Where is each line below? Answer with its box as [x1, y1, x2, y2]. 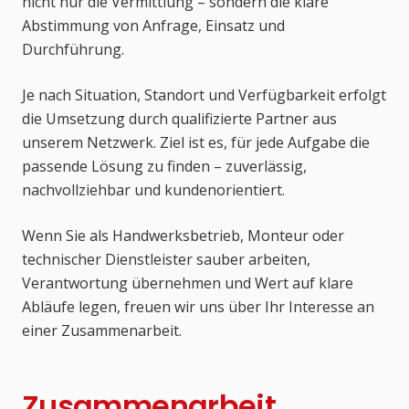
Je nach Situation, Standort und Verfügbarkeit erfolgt [22, 85, 386, 106]
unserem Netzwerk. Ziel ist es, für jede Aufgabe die [22, 132, 370, 153]
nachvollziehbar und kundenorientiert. [22, 180, 285, 201]
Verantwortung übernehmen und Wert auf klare [22, 273, 353, 294]
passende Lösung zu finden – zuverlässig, [22, 156, 307, 177]
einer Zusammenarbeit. [22, 320, 182, 341]
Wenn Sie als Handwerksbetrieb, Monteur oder [22, 225, 344, 246]
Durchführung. [22, 39, 124, 60]
